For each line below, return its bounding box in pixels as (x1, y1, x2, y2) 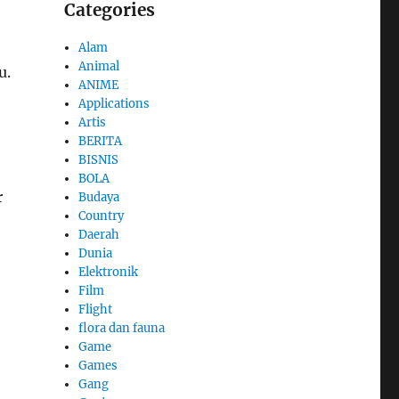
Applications (78, 96, 151, 112)
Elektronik (78, 265, 139, 281)
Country (78, 208, 125, 224)
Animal (78, 59, 120, 75)
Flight (78, 302, 113, 318)
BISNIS (78, 152, 119, 168)
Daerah (78, 227, 120, 243)
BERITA (78, 134, 123, 150)
